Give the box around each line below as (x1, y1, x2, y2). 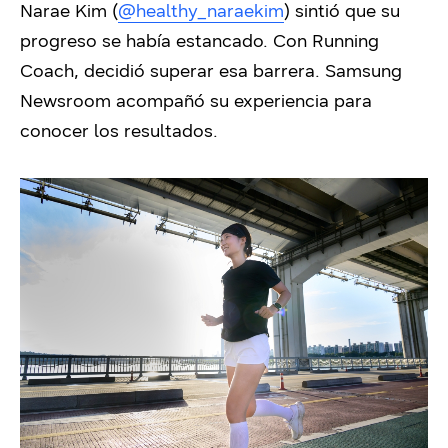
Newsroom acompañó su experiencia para (20, 90, 372, 112)
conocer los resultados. (20, 120, 218, 142)
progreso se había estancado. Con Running (20, 30, 379, 52)
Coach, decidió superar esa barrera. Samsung (20, 60, 402, 82)
